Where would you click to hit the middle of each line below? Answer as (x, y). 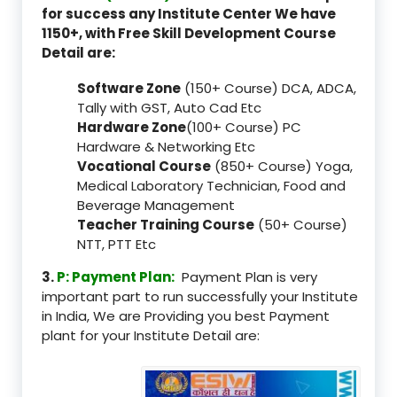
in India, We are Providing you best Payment (186, 315)
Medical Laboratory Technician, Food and (211, 185)
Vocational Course (144, 166)
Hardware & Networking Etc (166, 146)
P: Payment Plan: (114, 276)
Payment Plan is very (248, 276)
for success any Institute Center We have (189, 13)
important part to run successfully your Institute (200, 296)
